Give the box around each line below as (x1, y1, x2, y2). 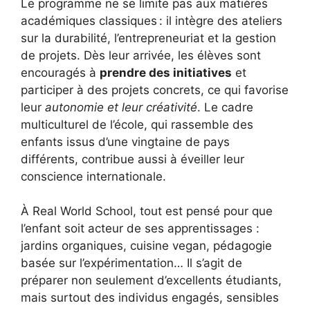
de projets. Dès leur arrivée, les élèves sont (21, 48, 261, 62)
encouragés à (21, 65, 100, 80)
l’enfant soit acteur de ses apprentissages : (21, 221, 259, 236)
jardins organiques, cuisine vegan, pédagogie (21, 239, 272, 253)
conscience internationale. (21, 169, 166, 183)
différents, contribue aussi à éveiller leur (21, 152, 244, 166)
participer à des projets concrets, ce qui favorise (21, 82, 289, 97)
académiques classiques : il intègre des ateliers (21, 13, 282, 28)
